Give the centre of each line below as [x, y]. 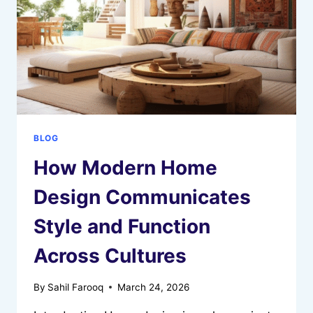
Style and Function [122, 227]
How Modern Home [125, 168]
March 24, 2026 [154, 287]
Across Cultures [110, 256]
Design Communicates [142, 197]
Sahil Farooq [76, 287]
